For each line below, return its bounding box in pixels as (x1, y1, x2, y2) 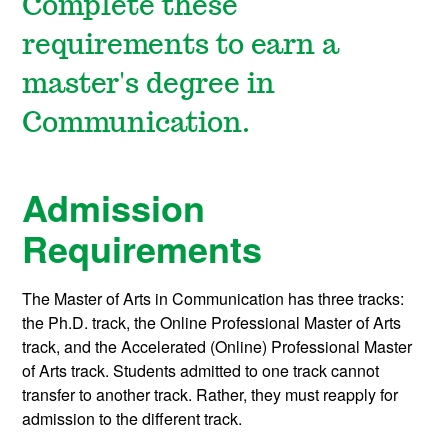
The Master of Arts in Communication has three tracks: (22, 287, 405, 311)
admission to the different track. (22, 407, 243, 431)
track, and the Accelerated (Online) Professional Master (22, 335, 413, 359)
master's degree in (22, 71, 276, 100)
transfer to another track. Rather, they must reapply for (22, 383, 399, 407)
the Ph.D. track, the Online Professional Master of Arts (22, 311, 402, 335)
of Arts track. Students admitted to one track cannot (22, 359, 380, 383)
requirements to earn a (22, 32, 340, 61)
